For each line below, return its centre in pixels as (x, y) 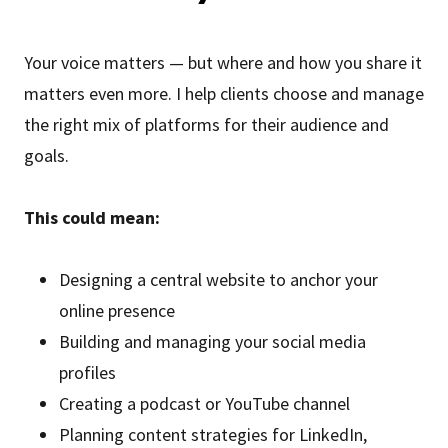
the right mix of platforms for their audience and (206, 124)
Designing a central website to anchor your (219, 279)
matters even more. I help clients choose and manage (224, 93)
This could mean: (92, 217)
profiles (88, 372)
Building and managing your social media (213, 341)
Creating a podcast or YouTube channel (205, 403)
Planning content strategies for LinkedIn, (213, 434)
